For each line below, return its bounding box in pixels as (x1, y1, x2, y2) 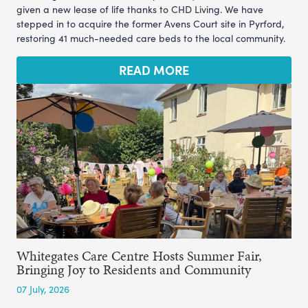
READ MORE (119, 60, 189, 78)
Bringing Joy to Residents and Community (16, 259, 251, 279)
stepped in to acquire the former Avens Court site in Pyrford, (16, 16, 284, 30)
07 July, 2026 (16, 282, 69, 296)
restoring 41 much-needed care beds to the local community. (16, 31, 285, 45)
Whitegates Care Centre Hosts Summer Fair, (16, 245, 262, 265)
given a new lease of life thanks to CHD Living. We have (16, 2, 263, 16)
